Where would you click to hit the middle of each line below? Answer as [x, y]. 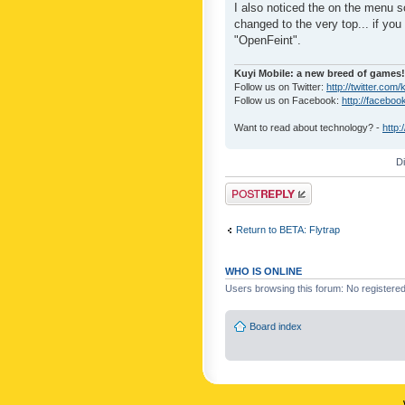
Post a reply [251, 188]
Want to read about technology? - [308, 128]
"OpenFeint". [268, 40]
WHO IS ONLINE [264, 272]
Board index [276, 326]
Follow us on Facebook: [288, 101]
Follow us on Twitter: [280, 87]
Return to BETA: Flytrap [288, 229]
